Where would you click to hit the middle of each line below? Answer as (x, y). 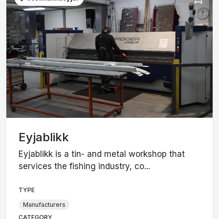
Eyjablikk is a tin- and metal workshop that (102, 154)
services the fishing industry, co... (85, 166)
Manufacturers (44, 204)
